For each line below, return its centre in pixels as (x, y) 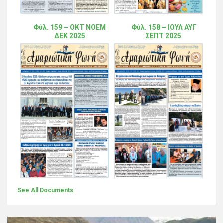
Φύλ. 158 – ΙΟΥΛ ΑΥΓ (164, 28)
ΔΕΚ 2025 (69, 36)
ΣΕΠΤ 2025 (164, 36)
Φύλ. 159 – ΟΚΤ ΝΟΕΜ (69, 28)
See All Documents (45, 190)
